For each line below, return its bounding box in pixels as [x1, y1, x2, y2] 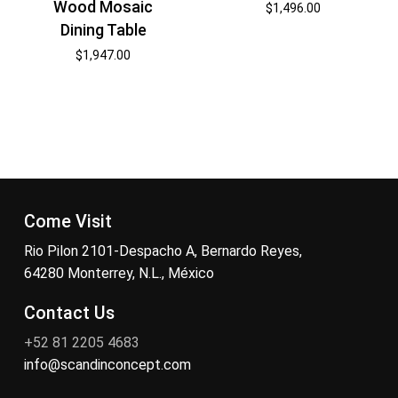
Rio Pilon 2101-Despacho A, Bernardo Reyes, [23, 242, 302, 259]
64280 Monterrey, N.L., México [23, 264, 214, 282]
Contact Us [23, 302, 115, 323]
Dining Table [60, 20, 147, 40]
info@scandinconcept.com [23, 355, 191, 373]
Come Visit [23, 211, 112, 232]
